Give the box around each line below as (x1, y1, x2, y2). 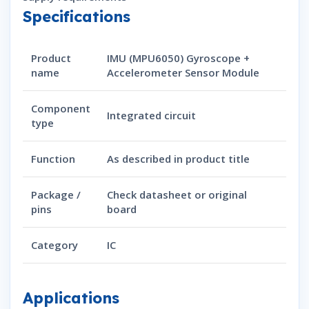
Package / (31, 188, 81, 202)
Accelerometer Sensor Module (107, 66, 259, 80)
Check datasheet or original (107, 188, 247, 202)
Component (31, 101, 90, 116)
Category (31, 238, 78, 252)
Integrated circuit (107, 108, 196, 123)
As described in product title (107, 152, 250, 166)
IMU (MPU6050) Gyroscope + (107, 51, 250, 66)
